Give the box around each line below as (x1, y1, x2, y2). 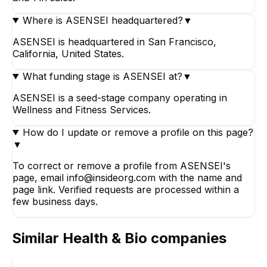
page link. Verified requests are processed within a (13, 183, 239, 195)
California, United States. (13, 47, 124, 60)
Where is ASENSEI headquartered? (22, 14, 183, 26)
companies (147, 229, 226, 247)
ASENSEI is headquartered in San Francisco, (13, 35, 216, 48)
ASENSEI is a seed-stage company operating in (13, 91, 227, 104)
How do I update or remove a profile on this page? (22, 126, 253, 138)
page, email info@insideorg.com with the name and (13, 171, 242, 184)
